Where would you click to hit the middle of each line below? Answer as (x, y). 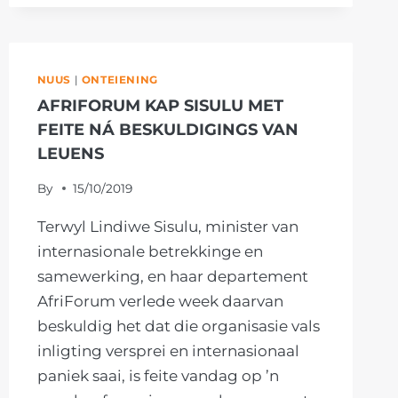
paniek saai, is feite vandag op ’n (158, 375)
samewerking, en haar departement (172, 276)
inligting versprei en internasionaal (168, 350)
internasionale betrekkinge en (150, 251)
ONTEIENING (119, 80)
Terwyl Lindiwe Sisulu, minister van (167, 226)
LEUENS (70, 154)
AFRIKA (144, 30)
